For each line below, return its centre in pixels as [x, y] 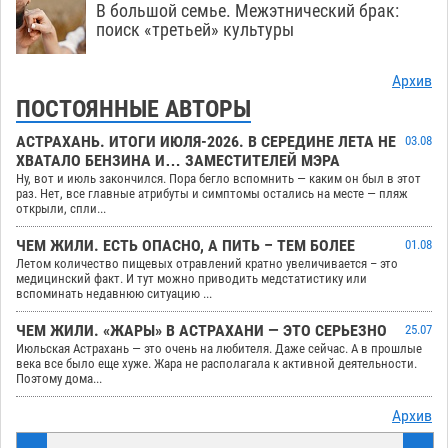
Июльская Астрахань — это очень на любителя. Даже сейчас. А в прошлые [219, 349]
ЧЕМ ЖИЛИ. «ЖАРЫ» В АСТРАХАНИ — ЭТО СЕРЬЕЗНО [201, 331]
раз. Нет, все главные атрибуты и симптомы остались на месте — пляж [212, 194]
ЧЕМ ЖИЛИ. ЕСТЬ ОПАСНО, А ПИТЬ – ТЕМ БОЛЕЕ [185, 246]
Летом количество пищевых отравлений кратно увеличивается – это [207, 264]
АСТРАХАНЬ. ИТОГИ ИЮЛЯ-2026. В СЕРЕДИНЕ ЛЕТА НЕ [206, 142]
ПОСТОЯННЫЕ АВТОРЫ [133, 109]
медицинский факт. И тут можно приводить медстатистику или [191, 279]
